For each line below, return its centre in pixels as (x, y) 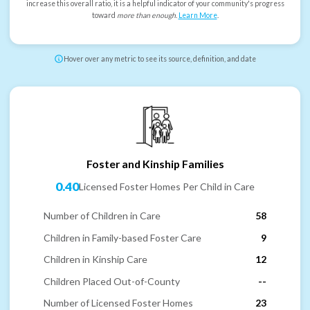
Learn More (198, 16)
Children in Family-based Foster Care (122, 237)
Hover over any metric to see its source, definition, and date (160, 59)
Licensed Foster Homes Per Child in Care (167, 187)
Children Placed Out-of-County (112, 281)
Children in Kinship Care (95, 259)
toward (104, 16)
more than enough (146, 16)
